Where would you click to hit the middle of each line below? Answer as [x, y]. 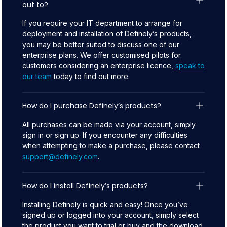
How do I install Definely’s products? [85, 186]
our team [37, 76]
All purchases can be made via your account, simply [109, 124]
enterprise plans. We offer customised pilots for [102, 55]
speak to [190, 66]
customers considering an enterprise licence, [99, 66]
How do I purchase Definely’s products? [92, 106]
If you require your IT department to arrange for [102, 23]
